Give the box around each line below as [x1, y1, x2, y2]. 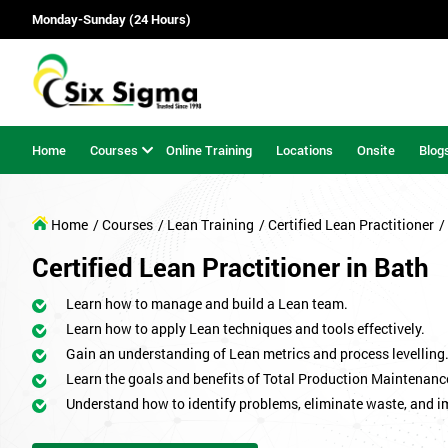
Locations [276, 140, 333, 159]
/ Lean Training [158, 215, 254, 235]
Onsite [357, 140, 395, 159]
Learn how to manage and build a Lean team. [66, 294, 348, 314]
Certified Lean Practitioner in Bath [32, 250, 429, 285]
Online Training [166, 140, 252, 159]
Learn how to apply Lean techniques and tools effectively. [66, 319, 425, 339]
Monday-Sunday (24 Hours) [32, 10, 191, 29]
